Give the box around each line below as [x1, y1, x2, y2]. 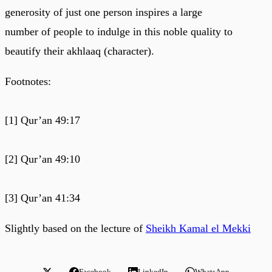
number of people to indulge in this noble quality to [5, 25, 233, 38]
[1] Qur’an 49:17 [5, 114, 80, 126]
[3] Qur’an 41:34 [5, 191, 80, 204]
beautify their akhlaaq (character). [5, 44, 154, 57]
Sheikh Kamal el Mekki [146, 222, 251, 234]
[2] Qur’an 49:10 [5, 152, 80, 165]
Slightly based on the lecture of [5, 222, 146, 234]
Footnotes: [5, 75, 51, 87]
